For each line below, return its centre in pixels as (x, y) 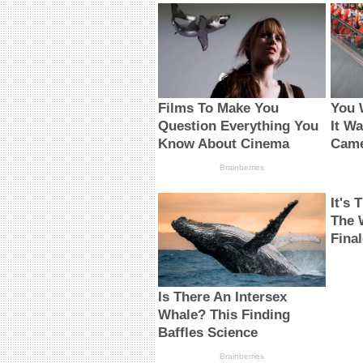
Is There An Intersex (223, 297)
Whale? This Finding (224, 315)
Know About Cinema (224, 143)
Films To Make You (219, 108)
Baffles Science (208, 333)
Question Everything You (239, 126)
